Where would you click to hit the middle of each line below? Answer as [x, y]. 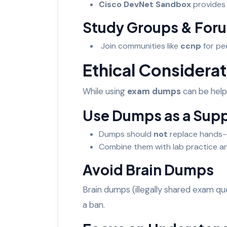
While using [105, 91]
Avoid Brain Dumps [148, 169]
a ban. [96, 204]
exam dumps [154, 91]
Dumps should [126, 134]
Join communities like [140, 46]
